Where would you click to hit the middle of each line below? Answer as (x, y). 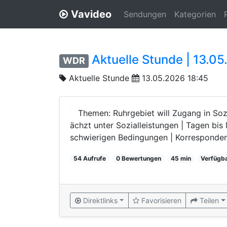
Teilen (210, 200)
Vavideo (91, 14)
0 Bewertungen (138, 158)
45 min (181, 158)
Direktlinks (100, 200)
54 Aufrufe (90, 158)
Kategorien (195, 14)
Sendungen (145, 14)
